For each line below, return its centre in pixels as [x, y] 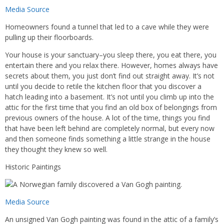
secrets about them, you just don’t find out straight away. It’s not [110, 76]
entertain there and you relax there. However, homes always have [111, 65]
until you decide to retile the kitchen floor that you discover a [103, 86]
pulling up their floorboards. [49, 37]
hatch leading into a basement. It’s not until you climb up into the [109, 97]
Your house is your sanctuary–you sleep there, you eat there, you [111, 55]
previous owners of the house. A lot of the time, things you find [107, 118]
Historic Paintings [33, 167]
